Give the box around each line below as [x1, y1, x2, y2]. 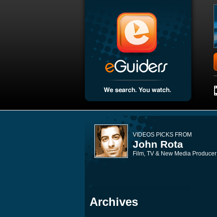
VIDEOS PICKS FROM [133, 131, 192, 138]
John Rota [133, 139, 183, 150]
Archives [90, 195, 138, 208]
